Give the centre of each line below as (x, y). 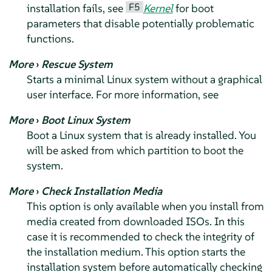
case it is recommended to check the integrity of (140, 237)
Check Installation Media (101, 191)
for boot (193, 8)
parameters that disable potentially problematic (140, 24)
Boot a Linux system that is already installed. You (141, 135)
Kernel (158, 8)
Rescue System (76, 64)
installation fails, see (76, 8)
